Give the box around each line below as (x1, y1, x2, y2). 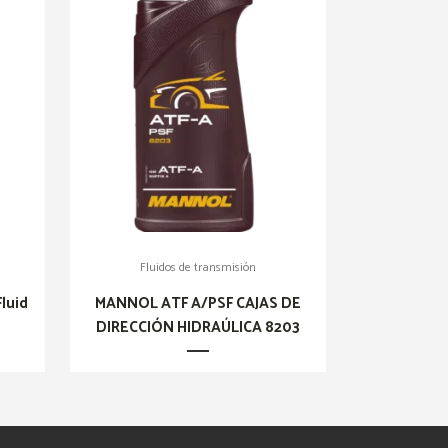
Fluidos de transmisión (139, 258, 256, 278)
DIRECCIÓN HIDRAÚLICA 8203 (95, 315, 300, 341)
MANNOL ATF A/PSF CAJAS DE (94, 291, 301, 317)
